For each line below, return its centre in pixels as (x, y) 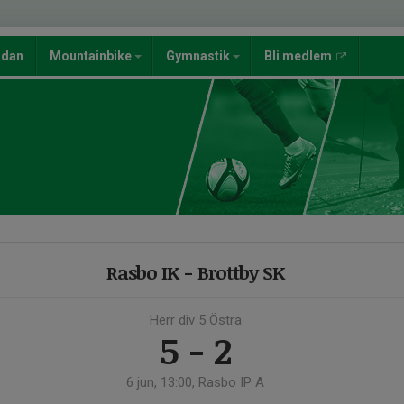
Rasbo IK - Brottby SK (195, 272)
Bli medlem (298, 56)
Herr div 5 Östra (195, 320)
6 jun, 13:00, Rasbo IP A (195, 382)
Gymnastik (199, 56)
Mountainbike (92, 56)
